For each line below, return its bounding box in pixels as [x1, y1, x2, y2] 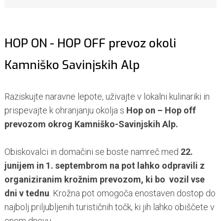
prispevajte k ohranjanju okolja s [4, 105, 126, 116]
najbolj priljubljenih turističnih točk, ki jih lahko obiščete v [4, 202, 215, 213]
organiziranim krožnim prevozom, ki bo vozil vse [4, 174, 205, 185]
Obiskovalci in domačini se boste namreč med [4, 147, 181, 157]
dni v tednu [4, 188, 49, 199]
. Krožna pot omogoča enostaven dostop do [49, 188, 216, 199]
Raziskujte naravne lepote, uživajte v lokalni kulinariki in [4, 91, 210, 102]
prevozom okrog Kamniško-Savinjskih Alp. [4, 119, 178, 130]
